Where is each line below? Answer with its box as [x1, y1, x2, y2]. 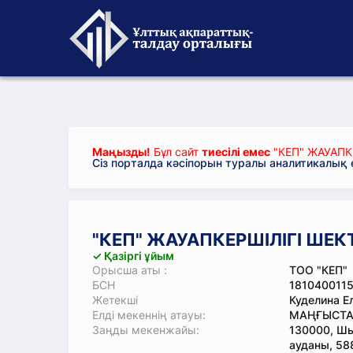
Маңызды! [92, 145, 150, 158]
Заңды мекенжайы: [92, 323, 199, 336]
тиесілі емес [202, 145, 270, 158]
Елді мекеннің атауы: [92, 308, 206, 321]
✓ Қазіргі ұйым [92, 249, 174, 262]
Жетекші [92, 293, 138, 307]
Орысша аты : [92, 263, 167, 277]
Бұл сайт [150, 145, 202, 158]
